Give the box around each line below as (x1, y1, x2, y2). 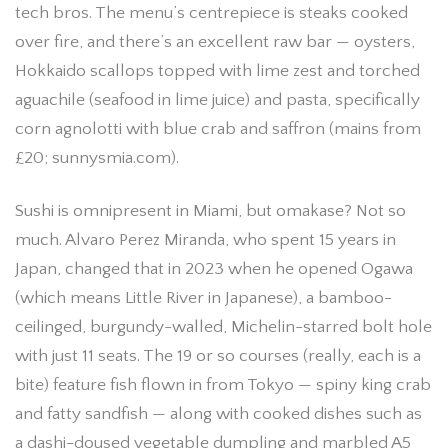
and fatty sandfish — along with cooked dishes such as (15, 403, 422, 424)
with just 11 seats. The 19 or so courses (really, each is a (15, 345, 421, 366)
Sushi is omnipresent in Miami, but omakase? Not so (15, 200, 406, 221)
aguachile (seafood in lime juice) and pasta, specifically (15, 89, 420, 110)
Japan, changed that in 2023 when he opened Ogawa (15, 258, 413, 279)
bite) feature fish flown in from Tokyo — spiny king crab (15, 374, 431, 395)
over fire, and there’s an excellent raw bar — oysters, (15, 31, 415, 52)
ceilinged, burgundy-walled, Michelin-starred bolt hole (15, 316, 432, 337)
